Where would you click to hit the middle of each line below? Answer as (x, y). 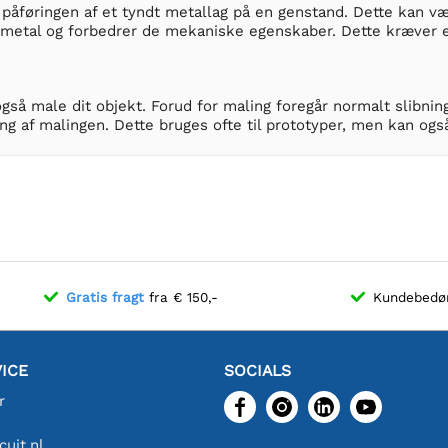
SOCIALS (257, 370)
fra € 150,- (181, 296)
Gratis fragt (105, 296)
